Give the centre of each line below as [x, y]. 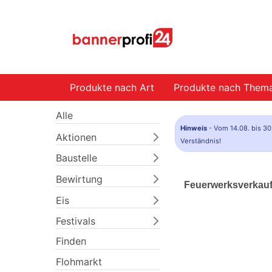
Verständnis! [201, 141]
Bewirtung [79, 179]
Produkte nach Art [112, 87]
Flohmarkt [79, 262]
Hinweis [194, 128]
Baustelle [76, 158]
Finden [71, 241]
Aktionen [76, 137]
